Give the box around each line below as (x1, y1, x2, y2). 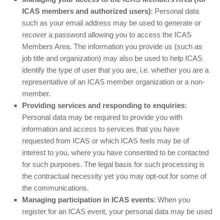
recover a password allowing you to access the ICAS (22, 30, 192, 39)
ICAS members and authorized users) (22, 7, 151, 15)
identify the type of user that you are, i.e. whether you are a (22, 66, 209, 74)
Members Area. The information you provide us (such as (22, 42, 202, 51)
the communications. (22, 184, 89, 192)
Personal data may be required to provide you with (22, 113, 182, 121)
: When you (154, 195, 190, 204)
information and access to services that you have (22, 125, 179, 133)
